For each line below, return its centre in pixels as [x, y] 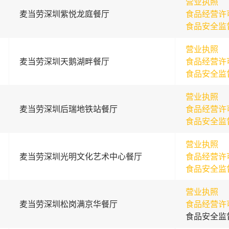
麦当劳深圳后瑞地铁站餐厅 [68, 109]
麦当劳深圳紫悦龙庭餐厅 [64, 14]
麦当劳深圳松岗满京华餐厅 [68, 204]
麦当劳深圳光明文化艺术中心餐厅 [81, 156]
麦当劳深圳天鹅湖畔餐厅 [64, 61]
